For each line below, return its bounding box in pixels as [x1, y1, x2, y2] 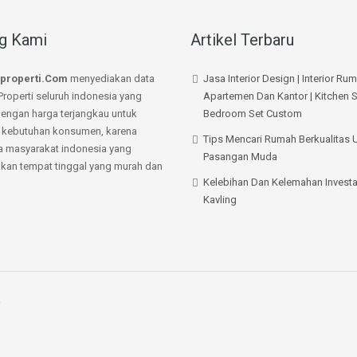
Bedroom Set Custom [203, 107, 302, 120]
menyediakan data [68, 72, 155, 84]
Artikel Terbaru [190, 29, 294, 49]
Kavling [203, 193, 237, 206]
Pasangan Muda [203, 150, 277, 163]
